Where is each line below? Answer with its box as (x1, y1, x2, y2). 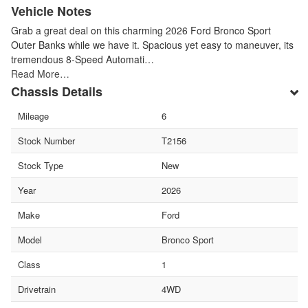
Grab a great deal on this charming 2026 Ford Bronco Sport (11, 23, 271, 37)
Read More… (11, 66, 69, 80)
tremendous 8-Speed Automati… (11, 52, 154, 66)
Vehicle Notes (11, 1, 91, 20)
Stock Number (18, 133, 75, 147)
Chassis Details (11, 82, 102, 100)
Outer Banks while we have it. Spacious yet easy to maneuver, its (11, 37, 294, 52)
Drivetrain (18, 282, 56, 296)
